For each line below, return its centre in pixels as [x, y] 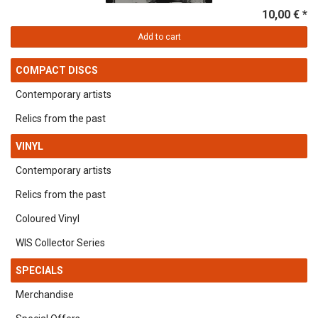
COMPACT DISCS [57, 70]
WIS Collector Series [60, 243]
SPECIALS [39, 270]
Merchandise [45, 295]
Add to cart [159, 37]
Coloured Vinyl [48, 219]
